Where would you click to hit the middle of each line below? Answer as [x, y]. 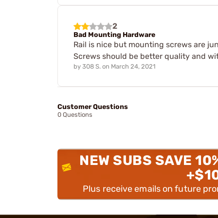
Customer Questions [93, 107]
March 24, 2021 [133, 67]
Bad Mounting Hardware [114, 35]
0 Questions [75, 115]
